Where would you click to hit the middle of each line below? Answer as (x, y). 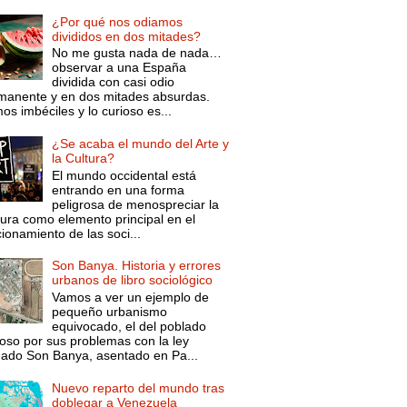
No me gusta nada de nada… (137, 53)
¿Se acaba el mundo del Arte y (141, 143)
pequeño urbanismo (110, 312)
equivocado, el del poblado (129, 327)
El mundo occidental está (124, 175)
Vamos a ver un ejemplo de (131, 298)
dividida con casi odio (114, 82)
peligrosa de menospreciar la (136, 204)
